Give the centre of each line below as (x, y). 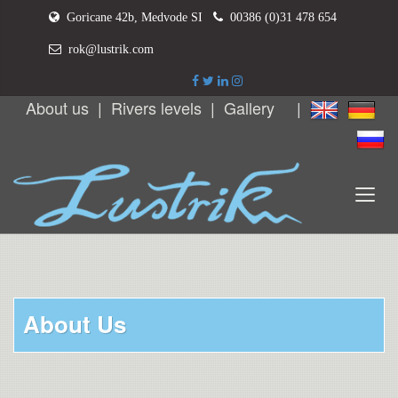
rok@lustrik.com (107, 49)
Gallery (249, 107)
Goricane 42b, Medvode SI (135, 17)
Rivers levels (156, 107)
